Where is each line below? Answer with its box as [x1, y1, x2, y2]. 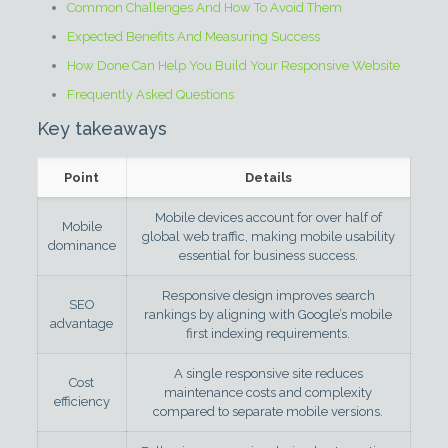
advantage [50, 316, 114, 331]
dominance [47, 238, 116, 253]
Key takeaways [36, 118, 167, 139]
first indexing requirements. [186, 326, 351, 341]
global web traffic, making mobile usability [141, 229, 395, 244]
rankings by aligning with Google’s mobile [144, 307, 393, 322]
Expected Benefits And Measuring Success [66, 29, 320, 44]
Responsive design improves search [161, 288, 375, 303]
